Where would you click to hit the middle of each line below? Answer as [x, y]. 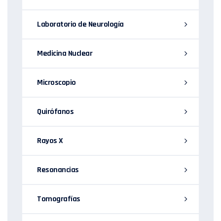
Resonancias [58, 170]
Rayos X [50, 141]
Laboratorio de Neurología [80, 25]
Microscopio [56, 83]
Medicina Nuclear [65, 54]
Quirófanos [55, 112]
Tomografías [59, 199]
